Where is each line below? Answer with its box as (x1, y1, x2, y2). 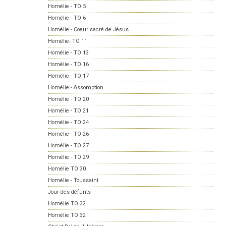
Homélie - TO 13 (48, 49, 89, 56)
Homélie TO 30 (48, 165, 86, 173)
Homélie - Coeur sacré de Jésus (48, 26, 129, 33)
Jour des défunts (48, 189, 91, 196)
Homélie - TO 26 (48, 131, 89, 138)
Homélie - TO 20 (48, 96, 89, 103)
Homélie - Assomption (48, 84, 103, 91)
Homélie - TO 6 (48, 15, 86, 22)
